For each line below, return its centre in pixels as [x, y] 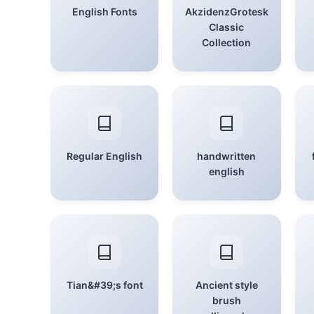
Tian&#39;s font [104, 285]
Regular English [105, 156]
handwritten [227, 156]
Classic [227, 27]
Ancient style [226, 285]
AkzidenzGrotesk [226, 12]
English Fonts [104, 12]
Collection [227, 42]
